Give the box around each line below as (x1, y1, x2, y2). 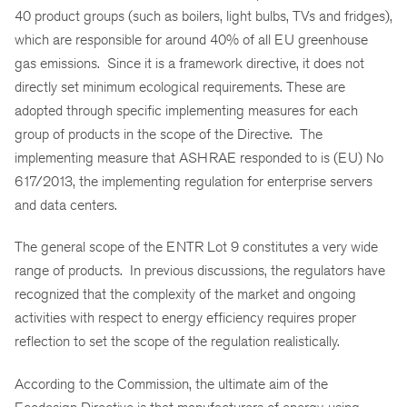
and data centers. (15, 195, 117, 213)
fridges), (341, 6, 392, 25)
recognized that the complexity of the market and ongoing (15, 285, 356, 303)
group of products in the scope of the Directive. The (15, 124, 323, 143)
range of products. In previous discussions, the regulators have (15, 262, 385, 280)
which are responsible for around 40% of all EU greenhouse (15, 30, 368, 48)
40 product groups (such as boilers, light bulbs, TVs (15, 6, 319, 25)
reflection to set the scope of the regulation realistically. (15, 333, 340, 351)
